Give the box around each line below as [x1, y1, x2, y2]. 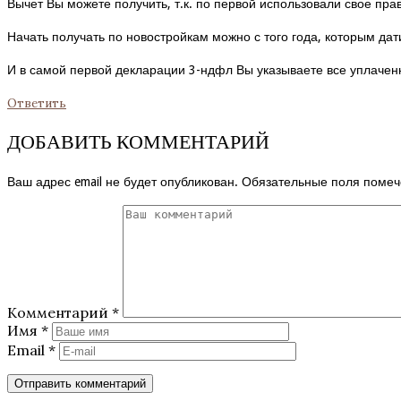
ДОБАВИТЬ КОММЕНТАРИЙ [7, 129, 269, 153]
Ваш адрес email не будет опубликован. [7, 174, 238, 189]
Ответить [7, 95, 66, 111]
